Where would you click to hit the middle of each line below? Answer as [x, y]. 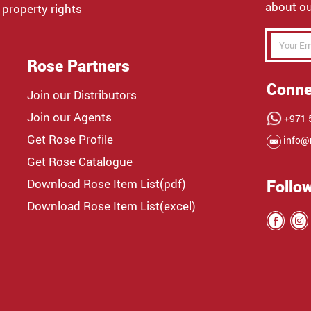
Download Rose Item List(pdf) [107, 183]
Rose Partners [78, 65]
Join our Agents [69, 117]
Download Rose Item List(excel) [111, 205]
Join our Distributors [82, 94]
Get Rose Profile [70, 139]
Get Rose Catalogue [80, 161]
